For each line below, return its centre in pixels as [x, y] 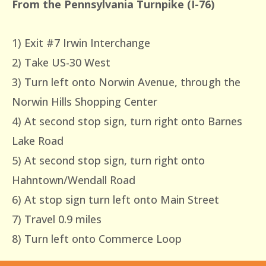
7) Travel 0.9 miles [57, 219]
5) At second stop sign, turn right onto [108, 160]
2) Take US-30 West [61, 62]
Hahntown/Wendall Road [74, 180]
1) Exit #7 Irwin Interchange [81, 42]
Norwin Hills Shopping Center [85, 101]
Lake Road [38, 140]
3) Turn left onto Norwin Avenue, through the [126, 82]
